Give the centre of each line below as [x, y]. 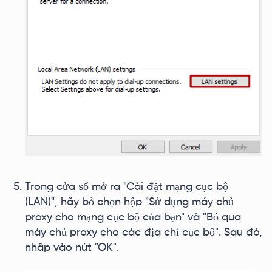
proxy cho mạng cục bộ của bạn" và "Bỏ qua [133, 217]
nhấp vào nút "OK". [72, 248]
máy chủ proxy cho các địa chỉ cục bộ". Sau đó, [144, 233]
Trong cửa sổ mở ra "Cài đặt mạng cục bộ [127, 187]
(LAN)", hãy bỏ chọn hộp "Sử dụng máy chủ [129, 202]
